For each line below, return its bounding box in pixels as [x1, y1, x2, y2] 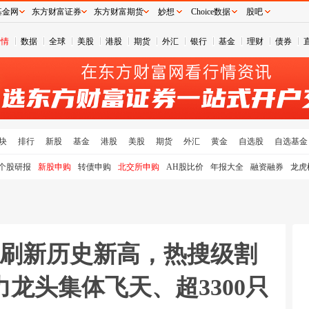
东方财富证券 [32, 7, 81, 17]
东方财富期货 [94, 7, 143, 17]
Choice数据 [190, 7, 230, 17]
